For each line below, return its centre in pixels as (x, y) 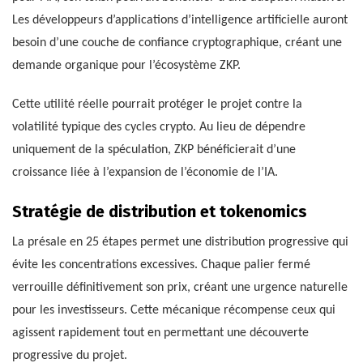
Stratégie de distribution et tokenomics (160, 212)
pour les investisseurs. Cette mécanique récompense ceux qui (174, 311)
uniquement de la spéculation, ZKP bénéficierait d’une (154, 150)
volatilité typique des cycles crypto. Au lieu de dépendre (159, 128)
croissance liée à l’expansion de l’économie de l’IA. (145, 173)
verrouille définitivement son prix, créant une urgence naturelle (180, 288)
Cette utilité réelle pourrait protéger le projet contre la (157, 105)
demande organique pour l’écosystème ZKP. (126, 66)
